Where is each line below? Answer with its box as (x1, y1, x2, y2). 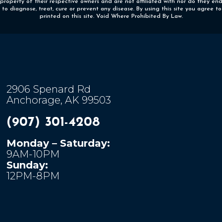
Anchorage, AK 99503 (6, 94, 111, 107)
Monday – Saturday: (6, 137, 111, 150)
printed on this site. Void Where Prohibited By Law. (39, 13, 183, 19)
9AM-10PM (6, 148, 60, 161)
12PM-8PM (6, 169, 60, 182)
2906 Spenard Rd (6, 83, 91, 96)
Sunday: (6, 159, 49, 171)
